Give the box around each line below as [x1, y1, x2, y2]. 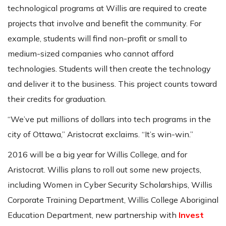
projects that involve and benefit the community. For [8, 18, 201, 29]
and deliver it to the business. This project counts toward [8, 79, 217, 89]
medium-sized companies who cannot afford [8, 48, 174, 59]
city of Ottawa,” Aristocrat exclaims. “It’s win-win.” [8, 129, 193, 140]
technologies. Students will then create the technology [8, 64, 211, 74]
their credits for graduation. [8, 94, 106, 104]
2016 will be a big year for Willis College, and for [8, 149, 187, 160]
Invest [179, 210, 204, 220]
